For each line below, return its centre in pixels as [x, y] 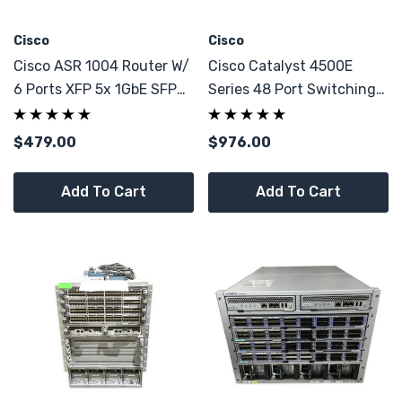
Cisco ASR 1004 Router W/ [92, 66]
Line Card [240, 113]
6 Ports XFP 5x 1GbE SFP [95, 89]
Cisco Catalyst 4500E [280, 66]
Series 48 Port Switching [292, 89]
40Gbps [39, 113]
